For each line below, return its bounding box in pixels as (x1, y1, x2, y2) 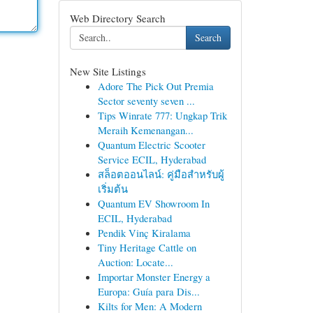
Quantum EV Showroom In (97, 196, 210, 210)
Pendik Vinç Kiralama (97, 226, 191, 240)
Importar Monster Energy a (97, 270, 210, 284)
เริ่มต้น (97, 182, 128, 196)
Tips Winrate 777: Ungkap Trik (97, 108, 227, 122)
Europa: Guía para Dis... (97, 284, 200, 298)
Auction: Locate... (97, 255, 173, 269)
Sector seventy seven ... (97, 94, 195, 108)
